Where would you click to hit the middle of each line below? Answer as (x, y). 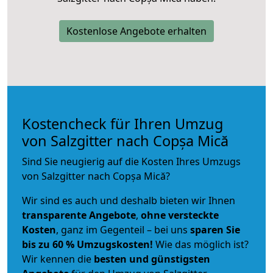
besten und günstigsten (152, 259)
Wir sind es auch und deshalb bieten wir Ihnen (129, 200)
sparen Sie (215, 229)
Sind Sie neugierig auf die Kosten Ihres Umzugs (131, 161)
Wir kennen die (58, 259)
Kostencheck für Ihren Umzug (122, 123)
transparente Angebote (79, 215)
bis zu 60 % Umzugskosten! (87, 244)
